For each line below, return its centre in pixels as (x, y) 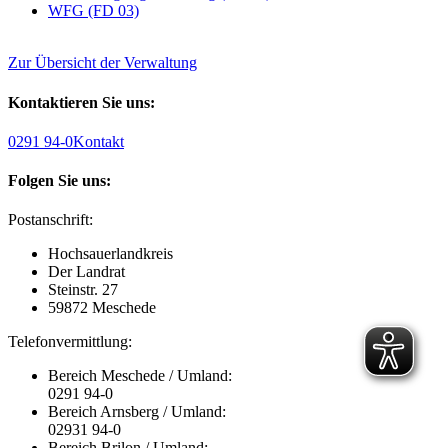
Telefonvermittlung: (70, 342)
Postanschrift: (50, 220)
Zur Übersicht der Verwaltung (102, 63)
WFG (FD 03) (93, 11)
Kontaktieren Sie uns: (81, 102)
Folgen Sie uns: (59, 181)
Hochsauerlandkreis (110, 254)
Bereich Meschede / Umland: (140, 376)
